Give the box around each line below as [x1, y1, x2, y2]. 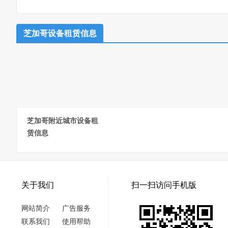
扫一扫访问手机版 [131, 181, 196, 189]
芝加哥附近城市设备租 [27, 117, 98, 125]
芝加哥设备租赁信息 [23, 29, 97, 38]
